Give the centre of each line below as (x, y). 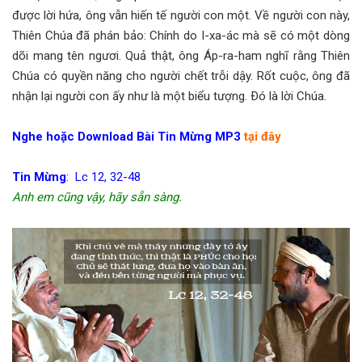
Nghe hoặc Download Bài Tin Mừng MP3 (128, 137)
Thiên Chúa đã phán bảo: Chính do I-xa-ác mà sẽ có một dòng (181, 36)
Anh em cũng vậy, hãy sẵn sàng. (97, 198)
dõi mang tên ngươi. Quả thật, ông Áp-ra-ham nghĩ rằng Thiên (181, 56)
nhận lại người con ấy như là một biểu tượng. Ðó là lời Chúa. (169, 97)
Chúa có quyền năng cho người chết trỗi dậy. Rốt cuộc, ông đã (181, 76)
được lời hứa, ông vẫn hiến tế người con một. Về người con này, (181, 16)
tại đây (263, 137)
